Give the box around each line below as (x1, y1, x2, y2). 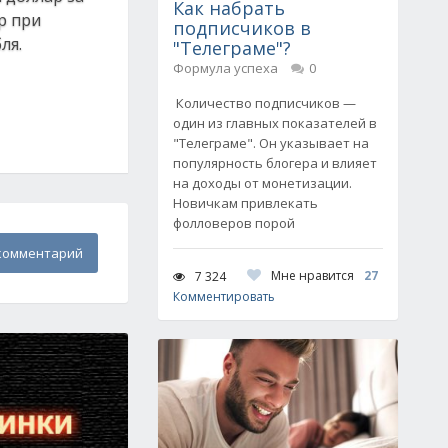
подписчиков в (173, 16, 311, 40)
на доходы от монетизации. (173, 174, 352, 192)
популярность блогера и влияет (173, 154, 377, 172)
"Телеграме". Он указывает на (173, 134, 369, 152)
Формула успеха (173, 59, 278, 77)
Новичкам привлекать (173, 194, 318, 212)
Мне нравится (271, 267, 354, 284)
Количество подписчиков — (173, 94, 356, 112)
